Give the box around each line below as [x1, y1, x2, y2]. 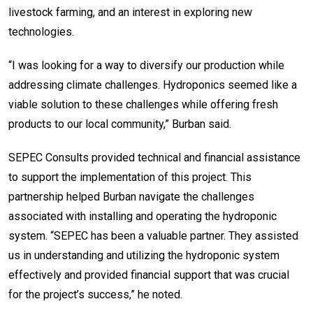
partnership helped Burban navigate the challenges [8, 189, 254, 203]
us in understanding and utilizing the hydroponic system [8, 248, 279, 262]
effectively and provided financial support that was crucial [8, 268, 289, 282]
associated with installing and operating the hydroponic [8, 209, 277, 223]
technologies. [8, 24, 74, 38]
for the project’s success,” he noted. [8, 287, 182, 301]
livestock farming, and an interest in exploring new [8, 5, 252, 19]
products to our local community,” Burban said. [8, 117, 231, 131]
